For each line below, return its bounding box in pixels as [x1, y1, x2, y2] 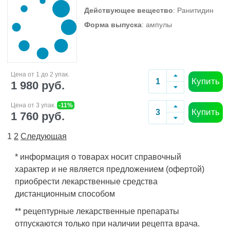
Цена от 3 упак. [11, 101, 57, 109]
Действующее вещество [84, 6, 173, 14]
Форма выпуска [84, 21, 142, 29]
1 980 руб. [11, 79, 65, 92]
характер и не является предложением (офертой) [15, 165, 204, 174]
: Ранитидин [173, 6, 214, 14]
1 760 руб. [11, 109, 65, 123]
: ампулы [142, 21, 172, 29]
